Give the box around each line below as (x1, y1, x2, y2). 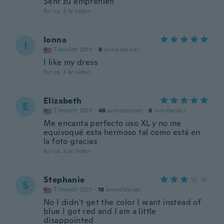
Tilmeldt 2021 (53, 185, 92, 193)
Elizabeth (43, 95, 82, 106)
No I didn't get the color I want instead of (43, 197, 201, 207)
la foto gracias (43, 136, 97, 146)
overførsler (154, 106, 186, 114)
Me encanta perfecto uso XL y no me (43, 118, 181, 128)
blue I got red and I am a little (43, 206, 156, 216)
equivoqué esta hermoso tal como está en (43, 127, 200, 137)
